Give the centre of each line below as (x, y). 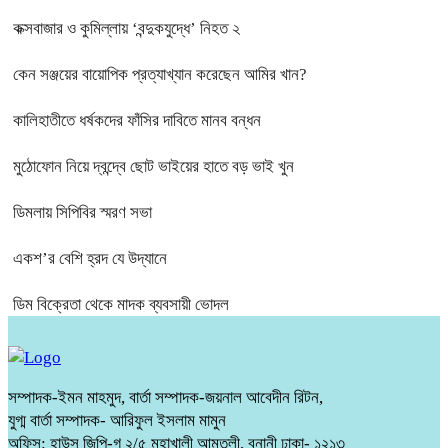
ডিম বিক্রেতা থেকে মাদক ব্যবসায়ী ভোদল (121, 304)
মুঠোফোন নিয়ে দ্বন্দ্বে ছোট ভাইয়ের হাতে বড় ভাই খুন (153, 166)
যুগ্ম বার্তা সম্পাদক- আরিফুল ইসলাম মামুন (117, 420)
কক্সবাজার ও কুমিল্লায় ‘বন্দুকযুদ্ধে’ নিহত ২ (126, 28)
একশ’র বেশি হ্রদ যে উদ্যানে (90, 258)
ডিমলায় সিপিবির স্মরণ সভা (82, 212)
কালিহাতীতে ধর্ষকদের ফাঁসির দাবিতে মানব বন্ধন (137, 120)
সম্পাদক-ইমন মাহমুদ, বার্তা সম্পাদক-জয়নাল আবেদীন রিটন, (165, 397)
